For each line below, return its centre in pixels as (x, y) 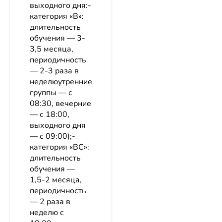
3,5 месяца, (52, 49)
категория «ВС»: (59, 147)
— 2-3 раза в (54, 71)
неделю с (47, 213)
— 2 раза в (50, 202)
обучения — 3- (57, 38)
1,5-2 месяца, (56, 180)
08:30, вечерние (60, 104)
